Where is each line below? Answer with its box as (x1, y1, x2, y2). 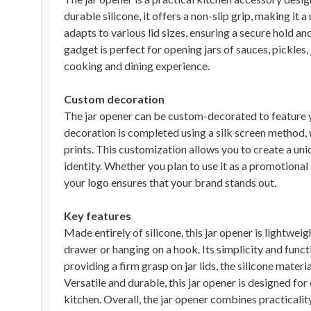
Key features (64, 209, 131, 222)
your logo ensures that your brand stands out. (64, 176, 276, 189)
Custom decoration (64, 92, 165, 106)
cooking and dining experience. (64, 59, 210, 72)
